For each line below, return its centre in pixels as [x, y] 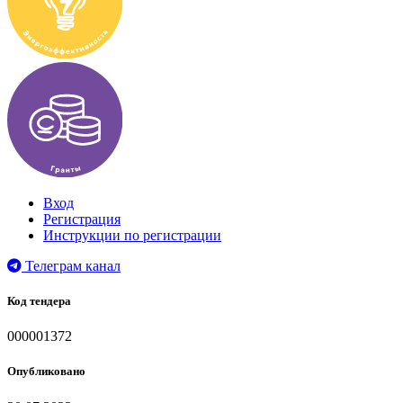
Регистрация [82, 219]
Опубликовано [46, 372]
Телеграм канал [71, 265]
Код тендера [39, 301]
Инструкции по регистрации [132, 235]
